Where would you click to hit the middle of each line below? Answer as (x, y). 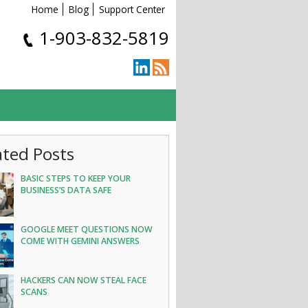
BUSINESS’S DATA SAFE (66, 190)
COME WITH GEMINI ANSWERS (80, 241)
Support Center (132, 9)
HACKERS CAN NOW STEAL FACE (84, 280)
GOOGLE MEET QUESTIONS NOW (87, 229)
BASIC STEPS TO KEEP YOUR (76, 178)
